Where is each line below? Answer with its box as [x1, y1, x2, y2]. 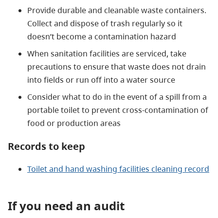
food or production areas [27, 117, 121, 128]
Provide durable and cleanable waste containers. [27, 4, 206, 16]
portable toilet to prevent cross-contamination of [27, 104, 208, 115]
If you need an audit [8, 197, 125, 214]
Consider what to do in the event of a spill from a [27, 91, 207, 102]
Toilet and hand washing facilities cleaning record [27, 163, 209, 174]
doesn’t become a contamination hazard [27, 31, 176, 42]
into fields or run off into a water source [27, 74, 175, 85]
